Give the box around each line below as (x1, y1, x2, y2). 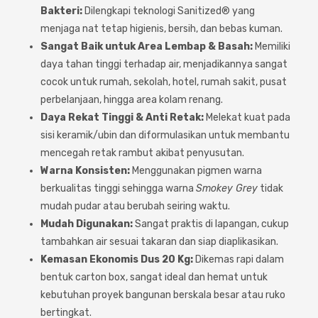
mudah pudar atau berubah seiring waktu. (40, 200, 230, 212)
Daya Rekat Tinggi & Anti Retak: (40, 111, 204, 124)
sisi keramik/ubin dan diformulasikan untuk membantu (40, 129, 290, 141)
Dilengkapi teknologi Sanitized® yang (82, 5, 255, 17)
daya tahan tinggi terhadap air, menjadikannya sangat (40, 58, 287, 70)
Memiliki (253, 40, 290, 53)
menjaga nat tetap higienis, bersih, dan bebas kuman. (40, 23, 283, 35)
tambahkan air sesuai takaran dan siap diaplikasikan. (40, 236, 278, 248)
